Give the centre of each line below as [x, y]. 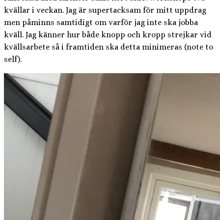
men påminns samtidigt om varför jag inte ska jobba [101, 22]
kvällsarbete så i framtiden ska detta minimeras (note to [109, 47]
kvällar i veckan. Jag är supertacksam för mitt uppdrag [105, 10]
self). [13, 59]
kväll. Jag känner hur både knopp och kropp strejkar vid [108, 34]
